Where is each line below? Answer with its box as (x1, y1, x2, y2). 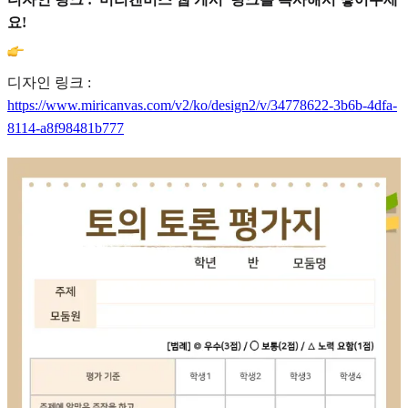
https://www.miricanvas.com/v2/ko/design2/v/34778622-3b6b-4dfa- (7, 97, 397, 114)
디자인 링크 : (7, 75, 91, 91)
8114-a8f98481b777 (7, 120, 124, 137)
